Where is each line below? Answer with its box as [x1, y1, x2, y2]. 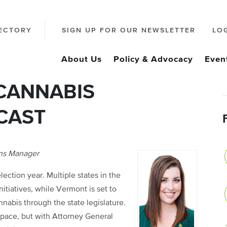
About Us [61, 55, 102, 64]
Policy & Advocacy [113, 55, 193, 64]
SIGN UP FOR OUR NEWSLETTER [62, 27, 196, 34]
